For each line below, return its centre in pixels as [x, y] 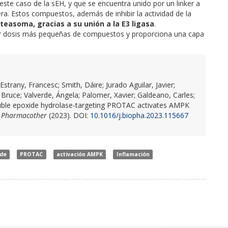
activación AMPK [80, 154]
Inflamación [133, 154]
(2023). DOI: [68, 115]
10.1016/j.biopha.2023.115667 [139, 115]
